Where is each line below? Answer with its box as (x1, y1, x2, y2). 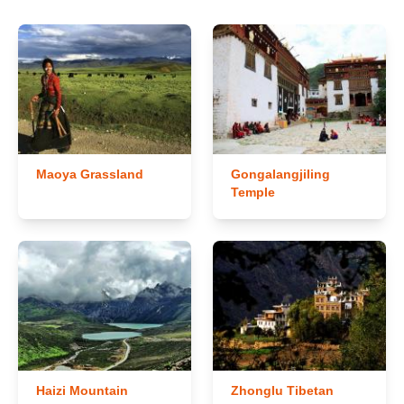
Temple (231, 185, 275, 200)
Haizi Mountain (36, 383, 128, 399)
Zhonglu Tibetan (231, 383, 334, 399)
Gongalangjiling (231, 167, 330, 182)
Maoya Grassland (36, 167, 143, 182)
